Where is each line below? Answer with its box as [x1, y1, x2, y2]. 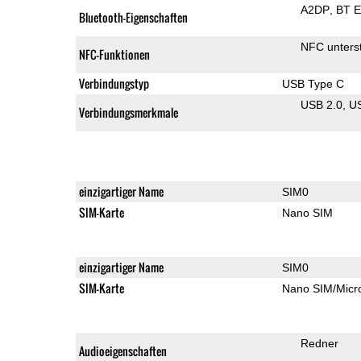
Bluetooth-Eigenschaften [78, 8, 188, 26]
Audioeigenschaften [78, 342, 167, 359]
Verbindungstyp [78, 74, 149, 92]
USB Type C [281, 77, 344, 90]
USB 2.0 [300, 98, 342, 111]
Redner [300, 336, 338, 350]
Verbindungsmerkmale [78, 103, 178, 121]
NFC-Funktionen [78, 45, 150, 63]
